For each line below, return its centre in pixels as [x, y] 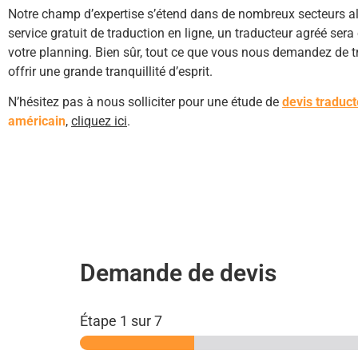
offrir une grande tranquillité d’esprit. [112, 72]
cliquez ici [99, 121]
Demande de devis [178, 272]
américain [37, 121]
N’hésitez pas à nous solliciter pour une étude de [145, 102]
